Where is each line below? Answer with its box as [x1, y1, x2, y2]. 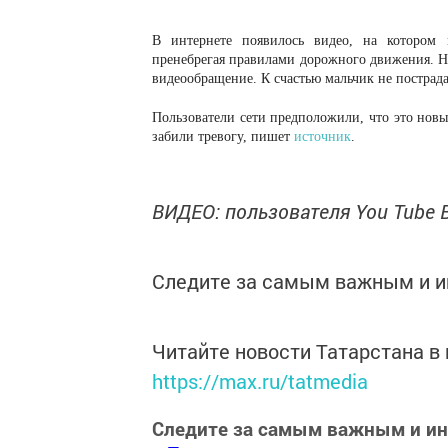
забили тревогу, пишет [152, 129, 294, 144]
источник [294, 129, 351, 144]
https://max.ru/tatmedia [152, 368, 368, 394]
